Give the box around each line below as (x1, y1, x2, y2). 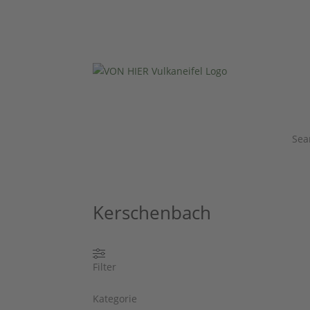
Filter (93, 260, 117, 274)
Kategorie (93, 292, 138, 306)
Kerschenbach (93, 199, 212, 225)
